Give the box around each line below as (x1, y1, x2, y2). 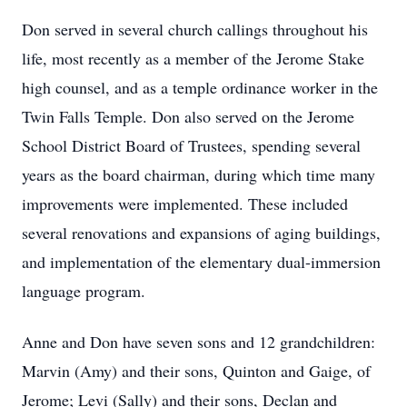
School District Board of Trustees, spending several (22, 134, 361, 156)
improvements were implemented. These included (22, 193, 348, 214)
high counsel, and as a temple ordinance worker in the (22, 76, 378, 98)
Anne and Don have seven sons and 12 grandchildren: (22, 331, 375, 352)
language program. (22, 280, 145, 302)
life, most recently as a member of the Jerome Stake (22, 47, 364, 69)
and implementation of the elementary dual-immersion (22, 251, 381, 273)
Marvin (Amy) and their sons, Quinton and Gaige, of (22, 360, 371, 382)
